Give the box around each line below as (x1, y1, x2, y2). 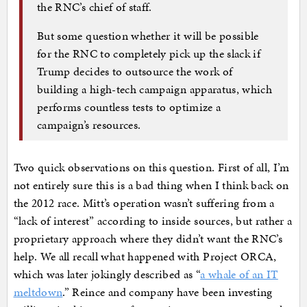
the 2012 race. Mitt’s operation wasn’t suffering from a (13, 195, 275, 212)
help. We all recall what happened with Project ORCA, (13, 248, 277, 265)
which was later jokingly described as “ (13, 266, 201, 283)
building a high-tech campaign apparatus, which (37, 80, 273, 97)
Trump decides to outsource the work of (37, 62, 233, 79)
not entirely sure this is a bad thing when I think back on (13, 177, 289, 194)
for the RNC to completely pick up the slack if (37, 45, 261, 62)
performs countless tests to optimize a (37, 98, 221, 115)
